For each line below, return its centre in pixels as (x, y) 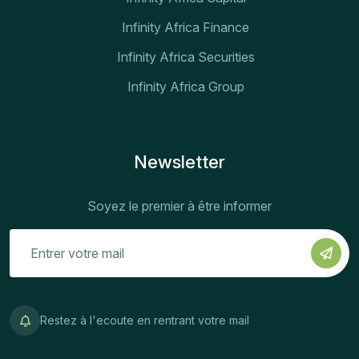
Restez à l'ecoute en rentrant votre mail (145, 321)
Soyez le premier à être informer (179, 206)
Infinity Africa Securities (186, 57)
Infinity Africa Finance (186, 28)
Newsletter (179, 162)
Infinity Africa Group (186, 87)
